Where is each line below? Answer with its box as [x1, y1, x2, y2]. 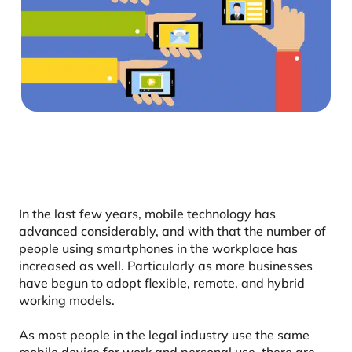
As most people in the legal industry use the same [19, 326, 310, 343]
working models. [19, 291, 115, 308]
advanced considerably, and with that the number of [19, 222, 326, 239]
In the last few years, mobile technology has [19, 205, 276, 222]
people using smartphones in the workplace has [19, 240, 298, 256]
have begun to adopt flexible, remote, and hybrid [19, 274, 305, 291]
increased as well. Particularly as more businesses [19, 257, 313, 273]
